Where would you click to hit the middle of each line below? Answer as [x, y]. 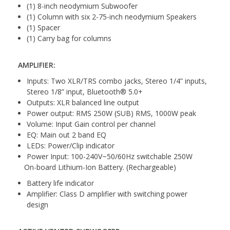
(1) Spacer [43, 27]
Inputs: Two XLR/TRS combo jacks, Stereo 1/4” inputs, [117, 81]
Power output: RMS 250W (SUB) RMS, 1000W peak [111, 113]
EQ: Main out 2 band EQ [66, 135]
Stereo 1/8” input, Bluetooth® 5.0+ [85, 91]
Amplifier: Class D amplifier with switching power [107, 194]
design [37, 204]
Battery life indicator [60, 183]
